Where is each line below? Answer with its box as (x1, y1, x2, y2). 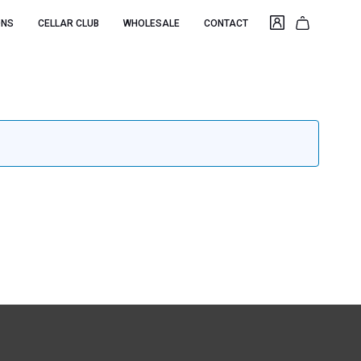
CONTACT (204, 17, 248, 29)
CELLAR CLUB (38, 17, 99, 29)
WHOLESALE (123, 17, 180, 29)
